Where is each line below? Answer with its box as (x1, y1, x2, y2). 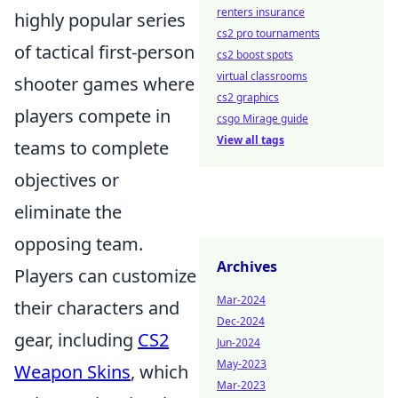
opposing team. (14, 232, 143, 257)
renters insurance (217, 4, 305, 20)
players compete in (14, 104, 171, 129)
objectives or (14, 168, 119, 193)
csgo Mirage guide (217, 111, 308, 126)
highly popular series (14, 8, 186, 33)
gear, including (14, 328, 138, 353)
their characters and (14, 296, 179, 321)
